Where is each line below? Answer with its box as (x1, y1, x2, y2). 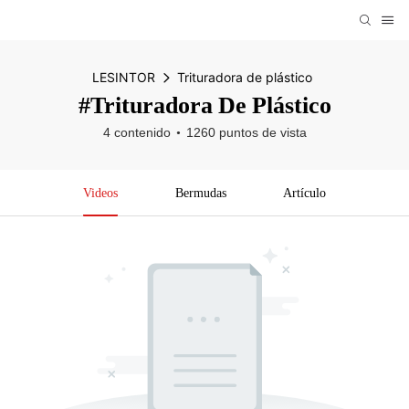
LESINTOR (92, 69, 155, 85)
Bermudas (174, 185, 226, 200)
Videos (82, 185, 118, 200)
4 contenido (102, 125, 171, 140)
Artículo (283, 185, 327, 200)
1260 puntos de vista (185, 125, 307, 140)
